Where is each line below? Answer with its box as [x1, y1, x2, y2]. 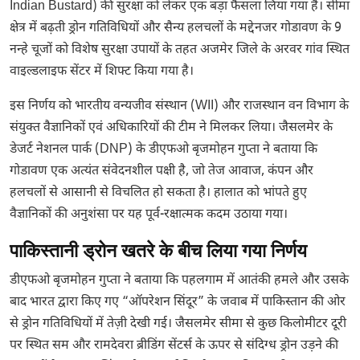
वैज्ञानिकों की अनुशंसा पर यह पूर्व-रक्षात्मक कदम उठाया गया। [10, 207, 288, 223]
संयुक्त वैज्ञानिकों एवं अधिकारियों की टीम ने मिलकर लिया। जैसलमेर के [10, 120, 333, 137]
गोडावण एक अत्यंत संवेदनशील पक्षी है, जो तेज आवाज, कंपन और [10, 163, 313, 180]
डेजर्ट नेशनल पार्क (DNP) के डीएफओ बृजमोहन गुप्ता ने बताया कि [10, 141, 317, 158]
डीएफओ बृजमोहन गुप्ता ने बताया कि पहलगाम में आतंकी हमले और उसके [10, 272, 349, 289]
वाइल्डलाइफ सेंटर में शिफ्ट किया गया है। [10, 63, 194, 80]
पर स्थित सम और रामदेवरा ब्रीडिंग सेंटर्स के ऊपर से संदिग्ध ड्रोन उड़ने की [10, 337, 338, 354]
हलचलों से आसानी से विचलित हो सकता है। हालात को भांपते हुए [10, 185, 307, 202]
